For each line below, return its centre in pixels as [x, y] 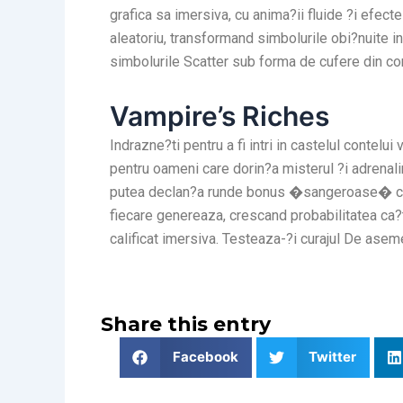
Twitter [332, 357]
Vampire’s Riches [219, 116]
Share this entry [186, 324]
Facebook [205, 357]
